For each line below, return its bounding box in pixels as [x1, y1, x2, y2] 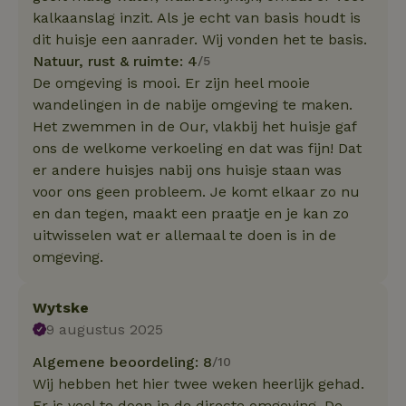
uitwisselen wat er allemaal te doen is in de [33, 226, 336, 244]
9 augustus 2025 [46, 320, 164, 338]
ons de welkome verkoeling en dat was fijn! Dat [33, 139, 362, 157]
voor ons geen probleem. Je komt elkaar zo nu [33, 182, 360, 200]
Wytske [33, 298, 89, 316]
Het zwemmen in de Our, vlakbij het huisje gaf [33, 117, 356, 135]
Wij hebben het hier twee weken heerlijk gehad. [33, 374, 364, 392]
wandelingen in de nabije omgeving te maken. [33, 95, 353, 113]
